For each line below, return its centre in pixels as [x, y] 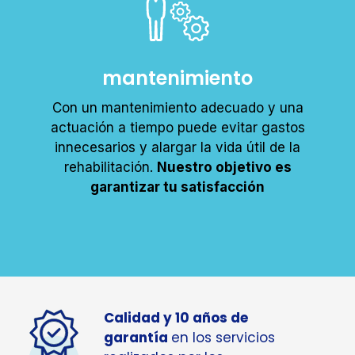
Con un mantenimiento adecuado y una [177, 107]
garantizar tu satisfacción [177, 187]
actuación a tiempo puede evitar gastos [177, 127]
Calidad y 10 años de [176, 317]
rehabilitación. [110, 167]
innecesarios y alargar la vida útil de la [177, 147]
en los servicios [223, 337]
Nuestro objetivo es [224, 167]
